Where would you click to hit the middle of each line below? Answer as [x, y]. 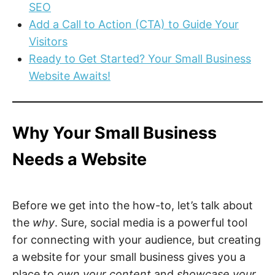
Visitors [48, 41]
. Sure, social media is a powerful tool [151, 223]
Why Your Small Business [114, 133]
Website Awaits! [70, 76]
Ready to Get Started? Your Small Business [140, 58]
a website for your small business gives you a [129, 257]
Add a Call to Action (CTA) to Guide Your [134, 24]
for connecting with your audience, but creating [137, 240]
